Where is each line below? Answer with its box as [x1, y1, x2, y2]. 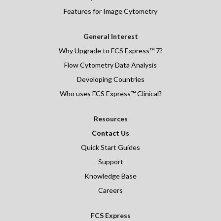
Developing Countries [76, 75, 145, 84]
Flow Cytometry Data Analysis [64, 61, 157, 70]
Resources [93, 114, 128, 123]
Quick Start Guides [81, 143, 140, 152]
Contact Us [92, 129, 129, 138]
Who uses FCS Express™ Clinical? [59, 89, 162, 98]
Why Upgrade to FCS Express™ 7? [58, 46, 163, 55]
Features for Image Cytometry [64, 7, 157, 16]
